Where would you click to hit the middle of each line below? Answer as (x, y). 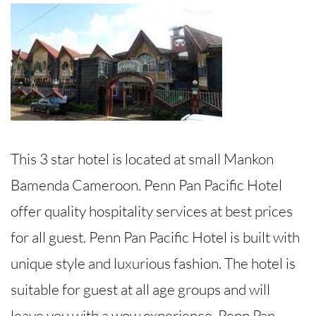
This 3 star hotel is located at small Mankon (142, 159)
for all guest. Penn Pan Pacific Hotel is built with (155, 237)
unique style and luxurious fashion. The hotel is (153, 263)
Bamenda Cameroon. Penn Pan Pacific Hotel (146, 185)
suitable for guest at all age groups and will (140, 290)
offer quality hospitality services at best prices (152, 211)
